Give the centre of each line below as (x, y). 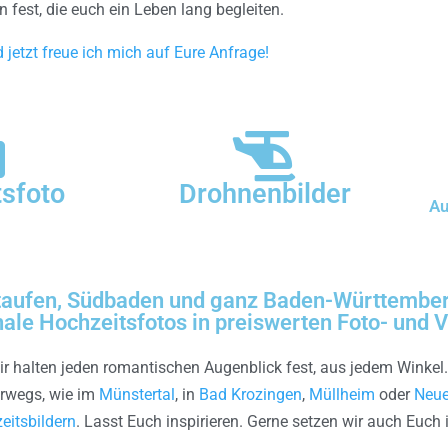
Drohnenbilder (264, 193)
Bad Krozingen (250, 394)
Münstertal (137, 394)
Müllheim (342, 394)
